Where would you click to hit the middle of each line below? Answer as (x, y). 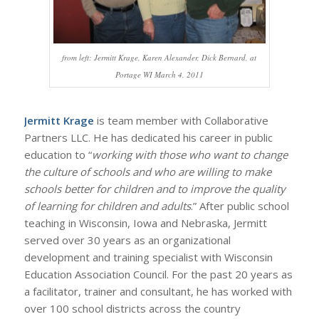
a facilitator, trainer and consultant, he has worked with (158, 291)
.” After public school (240, 206)
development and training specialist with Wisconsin (148, 257)
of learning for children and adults (107, 206)
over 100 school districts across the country (132, 308)
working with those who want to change (189, 155)
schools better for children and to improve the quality (155, 189)
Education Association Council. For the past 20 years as (158, 274)
